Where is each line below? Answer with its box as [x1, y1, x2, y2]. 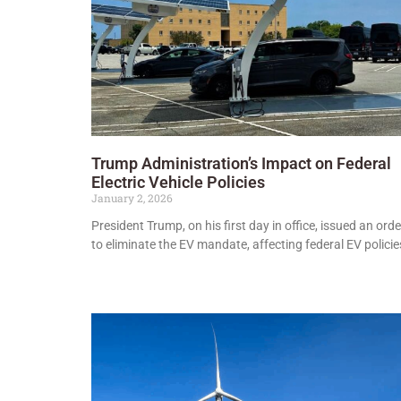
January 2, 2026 [91, 190, 173, 205]
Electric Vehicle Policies [91, 172, 265, 192]
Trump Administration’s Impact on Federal [91, 153, 391, 173]
